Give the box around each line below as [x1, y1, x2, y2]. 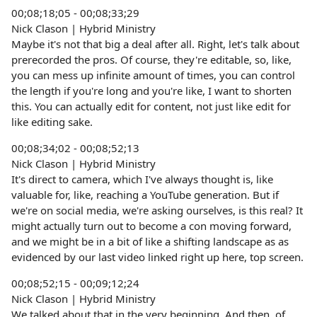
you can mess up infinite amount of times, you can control [11, 68, 295, 82]
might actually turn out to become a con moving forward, [11, 219, 292, 233]
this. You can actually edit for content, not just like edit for [11, 99, 291, 113]
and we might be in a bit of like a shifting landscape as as [11, 234, 289, 248]
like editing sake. [11, 115, 93, 129]
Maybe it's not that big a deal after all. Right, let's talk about [11, 37, 299, 51]
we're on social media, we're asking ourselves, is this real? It [11, 203, 303, 217]
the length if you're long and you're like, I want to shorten [11, 83, 292, 98]
